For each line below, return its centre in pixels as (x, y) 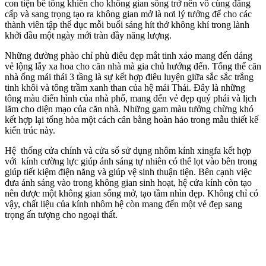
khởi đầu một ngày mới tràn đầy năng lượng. (88, 35)
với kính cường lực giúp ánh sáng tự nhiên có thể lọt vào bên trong (131, 161)
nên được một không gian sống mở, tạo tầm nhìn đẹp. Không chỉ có (132, 193)
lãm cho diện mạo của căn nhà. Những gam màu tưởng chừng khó (129, 109)
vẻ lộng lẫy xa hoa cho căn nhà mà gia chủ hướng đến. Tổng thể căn (133, 66)
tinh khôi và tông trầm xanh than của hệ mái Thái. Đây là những (125, 87)
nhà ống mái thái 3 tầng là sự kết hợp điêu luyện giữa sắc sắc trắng (129, 77)
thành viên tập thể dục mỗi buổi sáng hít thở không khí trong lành (127, 24)
